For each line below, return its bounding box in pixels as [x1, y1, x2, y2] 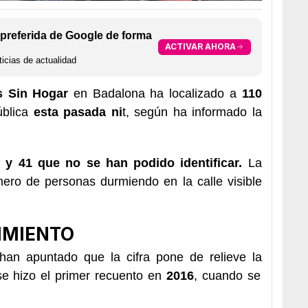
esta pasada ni [33, 104, 122, 119]
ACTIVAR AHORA [164, 41, 236, 52]
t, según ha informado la [122, 104, 262, 119]
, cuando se [193, 268, 261, 283]
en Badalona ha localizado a [68, 86, 236, 100]
